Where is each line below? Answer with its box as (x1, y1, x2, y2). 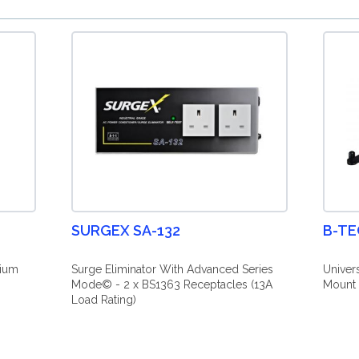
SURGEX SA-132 (71, 222, 180, 239)
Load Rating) (71, 293, 136, 306)
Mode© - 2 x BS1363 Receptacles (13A (71, 278, 272, 291)
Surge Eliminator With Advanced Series (71, 263, 273, 276)
